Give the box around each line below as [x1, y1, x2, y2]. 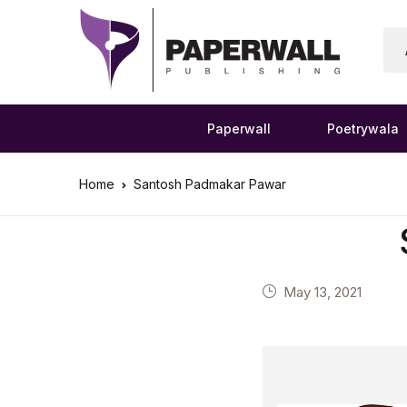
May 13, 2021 [283, 283, 362, 301]
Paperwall [206, 121, 271, 136]
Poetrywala [326, 121, 399, 136]
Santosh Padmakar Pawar [134, 176, 286, 192]
